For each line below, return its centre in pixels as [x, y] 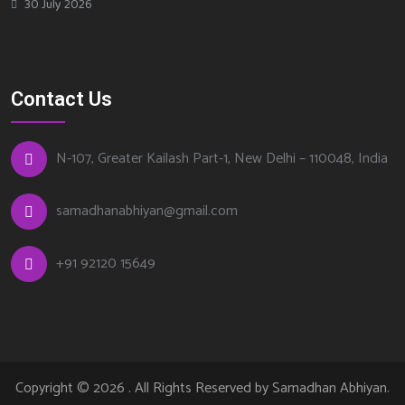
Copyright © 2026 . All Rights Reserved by [144, 389]
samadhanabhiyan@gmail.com [147, 212]
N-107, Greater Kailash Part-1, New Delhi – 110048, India [222, 159]
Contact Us [61, 99]
